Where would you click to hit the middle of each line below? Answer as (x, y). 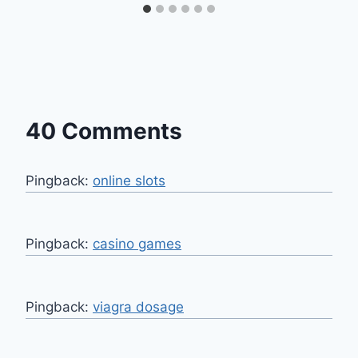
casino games (137, 243)
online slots (129, 180)
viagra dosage (138, 306)
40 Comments (104, 131)
